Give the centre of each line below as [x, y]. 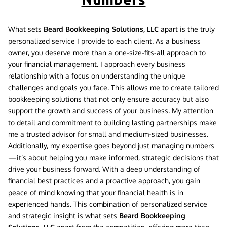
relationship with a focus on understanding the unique [97, 76]
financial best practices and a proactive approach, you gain [104, 181]
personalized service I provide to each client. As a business [104, 41]
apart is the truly [187, 29]
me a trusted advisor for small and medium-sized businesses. [108, 134]
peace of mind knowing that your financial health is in [96, 193]
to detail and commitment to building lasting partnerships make [112, 123]
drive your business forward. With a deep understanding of [104, 169]
